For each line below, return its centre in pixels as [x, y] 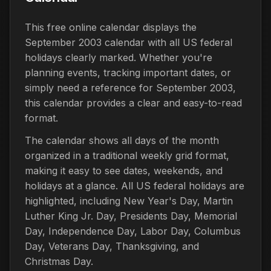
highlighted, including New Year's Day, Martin [129, 201]
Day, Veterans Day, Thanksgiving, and [112, 246]
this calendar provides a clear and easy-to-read [133, 103]
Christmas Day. [59, 261]
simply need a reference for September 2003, [130, 87]
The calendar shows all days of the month [122, 140]
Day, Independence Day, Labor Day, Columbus [133, 231]
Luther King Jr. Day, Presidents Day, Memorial [131, 216]
